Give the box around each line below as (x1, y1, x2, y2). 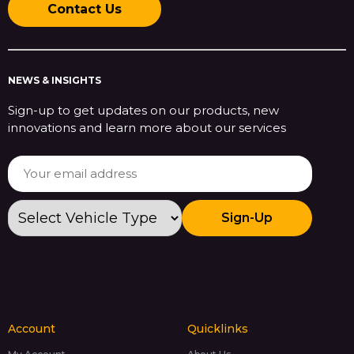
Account (8, 321, 55, 336)
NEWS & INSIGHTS (8, 73, 101, 86)
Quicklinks (186, 321, 248, 336)
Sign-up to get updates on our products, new (8, 102, 279, 118)
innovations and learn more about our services (8, 119, 286, 135)
